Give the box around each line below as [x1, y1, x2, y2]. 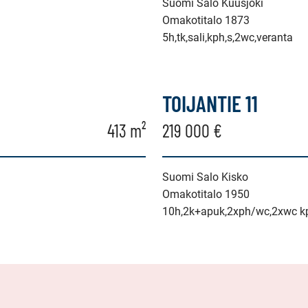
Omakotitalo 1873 [162, 14, 250, 27]
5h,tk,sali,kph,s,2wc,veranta [162, 31, 293, 44]
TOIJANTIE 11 [162, 90, 258, 116]
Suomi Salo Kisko [162, 170, 248, 184]
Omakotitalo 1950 [162, 188, 250, 201]
